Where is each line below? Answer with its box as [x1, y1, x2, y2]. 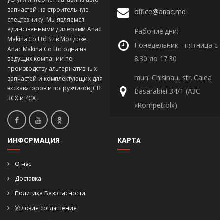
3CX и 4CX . [7, 94, 39, 102]
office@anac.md [134, 7, 186, 16]
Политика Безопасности [15, 189, 85, 197]
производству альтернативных [7, 64, 97, 73]
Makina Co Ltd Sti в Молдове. [7, 35, 88, 43]
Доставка [15, 174, 41, 183]
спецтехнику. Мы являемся [7, 15, 84, 24]
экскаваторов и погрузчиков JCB [7, 84, 101, 92]
